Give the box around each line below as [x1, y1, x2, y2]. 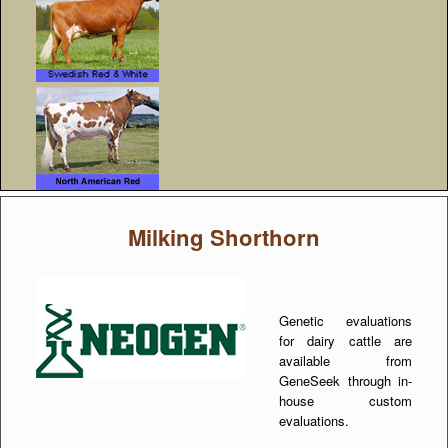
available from [279, 350, 412, 370]
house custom [279, 390, 412, 410]
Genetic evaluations [279, 310, 412, 330]
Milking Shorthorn [128, 221, 320, 254]
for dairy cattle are [279, 330, 412, 350]
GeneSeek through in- [279, 370, 412, 390]
